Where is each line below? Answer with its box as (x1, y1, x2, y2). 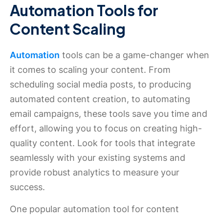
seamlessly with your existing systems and (10, 153, 185, 163)
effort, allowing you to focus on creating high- (10, 123, 202, 133)
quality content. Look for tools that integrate (10, 138, 195, 148)
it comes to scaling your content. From (10, 65, 171, 75)
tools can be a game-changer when (60, 50, 209, 60)
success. (10, 182, 45, 192)
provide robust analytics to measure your (10, 167, 179, 177)
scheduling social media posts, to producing (10, 79, 191, 89)
